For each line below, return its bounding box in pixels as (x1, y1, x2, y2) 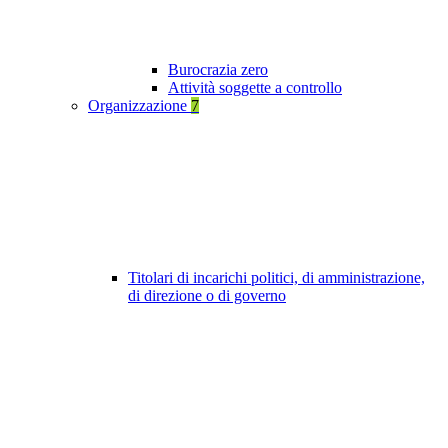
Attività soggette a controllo (168, 79, 342, 97)
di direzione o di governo (128, 287, 286, 305)
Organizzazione (88, 97, 191, 115)
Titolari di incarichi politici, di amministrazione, (128, 269, 425, 287)
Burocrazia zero (168, 61, 268, 79)
